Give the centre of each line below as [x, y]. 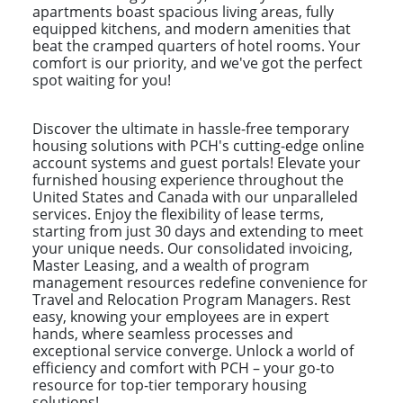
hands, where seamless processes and [163, 333]
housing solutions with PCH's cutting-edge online [198, 145]
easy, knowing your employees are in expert [181, 316]
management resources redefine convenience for [200, 282]
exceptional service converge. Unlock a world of [193, 350]
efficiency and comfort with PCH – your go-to [184, 367]
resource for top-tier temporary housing [170, 385]
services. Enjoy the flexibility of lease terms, [178, 214]
